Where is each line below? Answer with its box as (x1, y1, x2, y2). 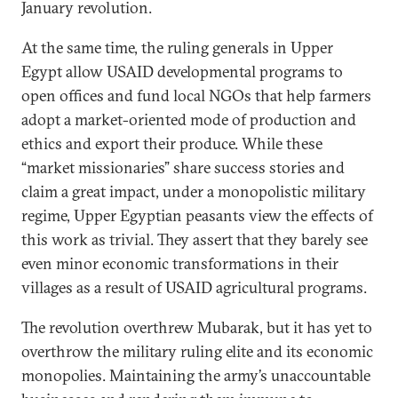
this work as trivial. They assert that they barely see (21, 229, 368, 250)
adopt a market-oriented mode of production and (21, 109, 356, 130)
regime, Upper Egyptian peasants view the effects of (21, 205, 373, 226)
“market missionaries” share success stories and (21, 157, 345, 178)
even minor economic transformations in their (21, 253, 338, 274)
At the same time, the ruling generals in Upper (21, 37, 333, 58)
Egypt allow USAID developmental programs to (21, 61, 343, 82)
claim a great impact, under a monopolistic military (21, 181, 366, 202)
